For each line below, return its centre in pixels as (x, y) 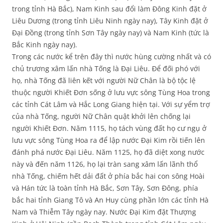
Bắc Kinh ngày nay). (45, 45)
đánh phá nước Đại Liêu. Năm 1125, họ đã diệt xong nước (108, 152)
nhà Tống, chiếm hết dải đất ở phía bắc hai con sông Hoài (108, 176)
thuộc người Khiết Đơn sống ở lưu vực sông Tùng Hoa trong (111, 93)
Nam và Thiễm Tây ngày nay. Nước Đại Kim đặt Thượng (104, 212)
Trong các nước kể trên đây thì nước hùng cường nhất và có (111, 57)
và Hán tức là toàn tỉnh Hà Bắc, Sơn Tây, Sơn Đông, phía (105, 188)
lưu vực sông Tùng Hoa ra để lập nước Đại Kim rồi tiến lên (109, 140)
